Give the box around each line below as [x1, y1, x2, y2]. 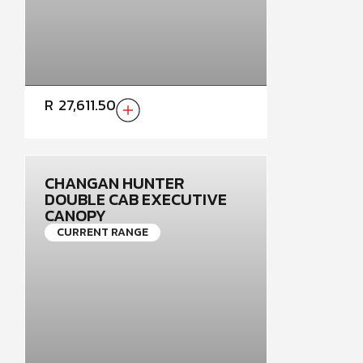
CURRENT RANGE [57, 224, 148, 241]
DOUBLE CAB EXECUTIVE [45, 187, 227, 211]
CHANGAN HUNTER [45, 171, 184, 195]
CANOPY [45, 203, 106, 228]
